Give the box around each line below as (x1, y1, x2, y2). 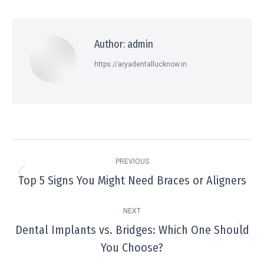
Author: (94, 38, 125, 51)
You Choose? (101, 240, 163, 255)
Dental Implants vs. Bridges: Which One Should (15, 223, 249, 237)
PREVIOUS (115, 157, 149, 166)
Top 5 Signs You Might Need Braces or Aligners (18, 173, 246, 188)
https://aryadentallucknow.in (94, 60, 187, 69)
